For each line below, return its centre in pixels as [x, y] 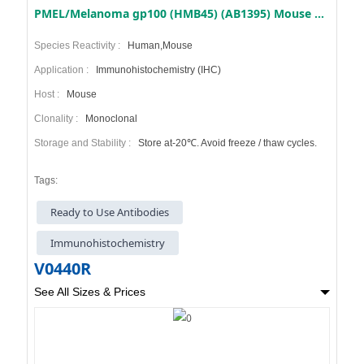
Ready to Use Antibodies [110, 212]
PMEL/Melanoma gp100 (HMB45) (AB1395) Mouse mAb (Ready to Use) [319, 13]
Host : [49, 94]
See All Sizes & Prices [89, 291]
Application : [63, 70]
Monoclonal [110, 119]
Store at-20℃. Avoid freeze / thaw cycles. [226, 143]
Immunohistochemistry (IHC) [157, 70]
